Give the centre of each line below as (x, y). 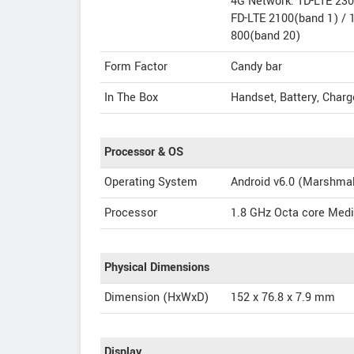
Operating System (151, 182)
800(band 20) (265, 36)
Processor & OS (144, 152)
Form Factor (136, 67)
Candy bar (256, 67)
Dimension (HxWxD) (156, 298)
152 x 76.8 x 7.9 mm (283, 298)
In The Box (131, 98)
